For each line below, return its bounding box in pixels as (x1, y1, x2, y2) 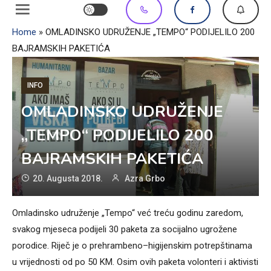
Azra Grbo (125, 173, 165, 183)
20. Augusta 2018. (33, 173, 103, 183)
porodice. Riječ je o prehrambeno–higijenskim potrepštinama (12, 240, 252, 251)
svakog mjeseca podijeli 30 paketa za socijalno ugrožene (12, 223, 237, 235)
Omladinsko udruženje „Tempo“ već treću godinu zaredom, (12, 207, 243, 218)
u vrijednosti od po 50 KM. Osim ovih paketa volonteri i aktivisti (12, 256, 258, 267)
